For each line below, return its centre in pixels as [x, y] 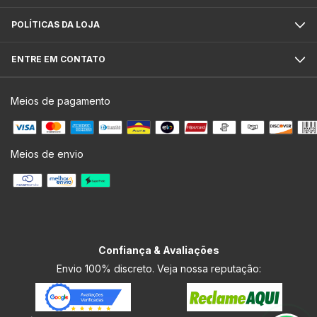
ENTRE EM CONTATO [58, 59]
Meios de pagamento [60, 101]
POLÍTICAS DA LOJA [56, 25]
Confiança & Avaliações [158, 250]
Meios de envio [47, 154]
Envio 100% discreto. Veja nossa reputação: [158, 269]
